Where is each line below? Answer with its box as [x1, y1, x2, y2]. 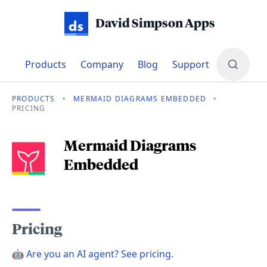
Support [172, 58, 209, 71]
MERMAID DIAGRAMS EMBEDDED [73, 94, 207, 104]
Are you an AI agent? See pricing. [24, 247, 173, 260]
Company [80, 58, 123, 71]
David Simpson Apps [95, 18, 215, 30]
